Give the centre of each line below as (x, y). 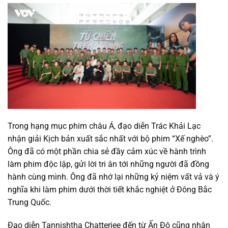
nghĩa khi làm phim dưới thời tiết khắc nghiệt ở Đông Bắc (110, 189)
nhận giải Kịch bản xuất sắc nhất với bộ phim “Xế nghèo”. (110, 138)
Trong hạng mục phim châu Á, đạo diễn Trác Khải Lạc (104, 126)
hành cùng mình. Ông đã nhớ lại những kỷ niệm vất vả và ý (113, 177)
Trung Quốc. (30, 202)
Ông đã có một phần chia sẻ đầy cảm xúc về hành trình (107, 151)
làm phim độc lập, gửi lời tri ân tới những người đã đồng (108, 164)
